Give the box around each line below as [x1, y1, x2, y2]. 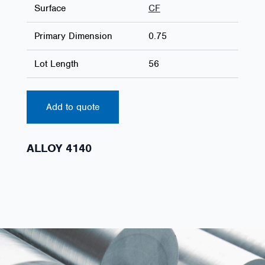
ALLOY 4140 [26, 140, 92, 156]
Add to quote [46, 101, 99, 113]
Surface [34, 2, 66, 14]
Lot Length [34, 57, 79, 70]
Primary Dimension [34, 30, 112, 42]
